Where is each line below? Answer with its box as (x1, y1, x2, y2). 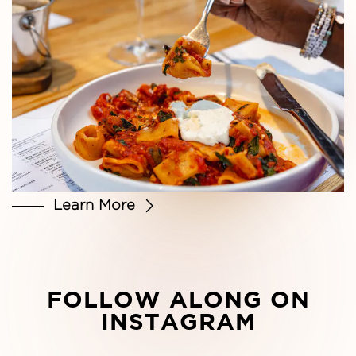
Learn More (53, 195, 135, 212)
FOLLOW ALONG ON (46, 284, 310, 312)
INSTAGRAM (100, 307, 256, 335)
